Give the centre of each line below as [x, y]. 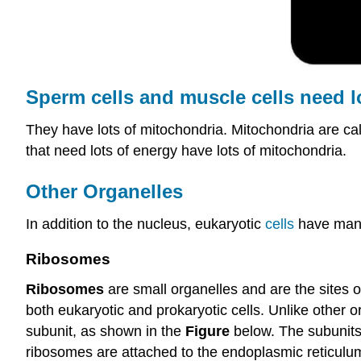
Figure [207, 331]
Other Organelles [104, 191]
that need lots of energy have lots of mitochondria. [186, 151]
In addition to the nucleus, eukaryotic [145, 224]
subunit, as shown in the [106, 331]
